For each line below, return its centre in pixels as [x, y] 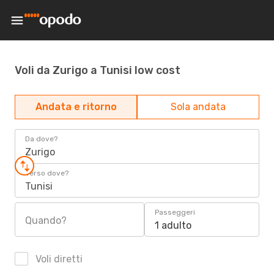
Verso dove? [47, 173]
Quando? [46, 220]
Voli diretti [58, 259]
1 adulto [173, 225]
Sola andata [198, 107]
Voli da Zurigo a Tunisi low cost [98, 70]
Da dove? [41, 139]
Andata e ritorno [76, 107]
